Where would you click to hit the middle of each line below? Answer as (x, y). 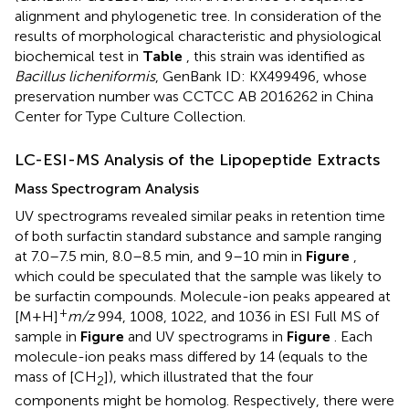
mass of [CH (56, 376)
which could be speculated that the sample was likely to (198, 276)
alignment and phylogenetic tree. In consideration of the (198, 16)
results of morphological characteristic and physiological (198, 36)
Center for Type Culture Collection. (130, 116)
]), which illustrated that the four (209, 376)
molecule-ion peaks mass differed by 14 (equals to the (191, 356)
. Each (353, 336)
